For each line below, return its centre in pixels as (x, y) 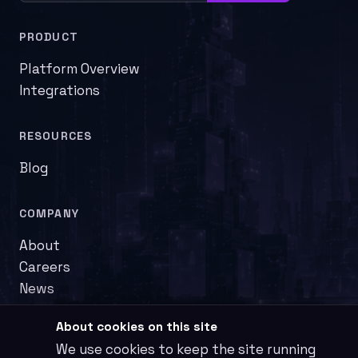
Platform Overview (80, 68)
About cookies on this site (137, 327)
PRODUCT (49, 36)
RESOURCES (56, 135)
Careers (45, 267)
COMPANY (49, 213)
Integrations (60, 90)
